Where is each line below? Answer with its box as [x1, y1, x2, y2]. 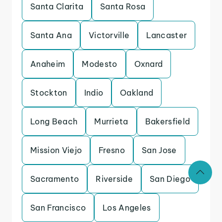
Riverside [96, 174, 133, 184]
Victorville [88, 30, 130, 40]
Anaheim [30, 59, 65, 69]
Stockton [30, 88, 67, 98]
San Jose [142, 145, 177, 155]
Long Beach [30, 116, 78, 126]
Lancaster [146, 30, 187, 40]
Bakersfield [145, 116, 190, 126]
